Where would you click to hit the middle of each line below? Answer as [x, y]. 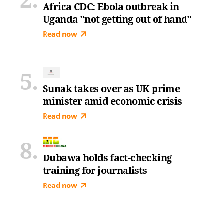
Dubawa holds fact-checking [107, 158]
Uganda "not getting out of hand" [117, 19]
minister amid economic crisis [112, 101]
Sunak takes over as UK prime [111, 88]
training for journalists [95, 170]
